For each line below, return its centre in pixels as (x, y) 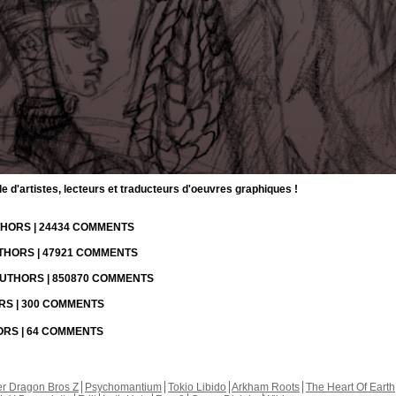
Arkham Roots (266, 387)
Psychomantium (123, 387)
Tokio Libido (197, 387)
